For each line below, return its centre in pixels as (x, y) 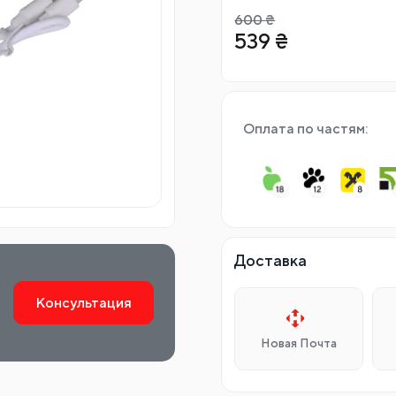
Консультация (83, 303)
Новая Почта (299, 343)
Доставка (271, 260)
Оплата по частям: (306, 129)
